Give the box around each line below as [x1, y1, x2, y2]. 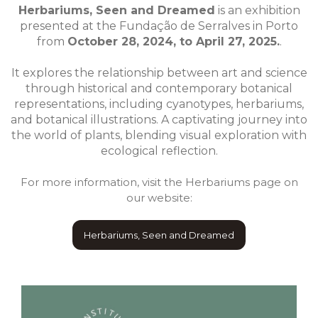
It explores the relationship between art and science [11, 65, 307, 79]
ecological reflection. [100, 143, 218, 158]
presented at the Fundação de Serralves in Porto [20, 18, 298, 33]
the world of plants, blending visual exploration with [11, 128, 307, 142]
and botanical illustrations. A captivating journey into [11, 112, 307, 126]
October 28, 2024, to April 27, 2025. [67, 34, 280, 48]
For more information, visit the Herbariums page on [20, 175, 298, 189]
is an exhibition [214, 3, 300, 17]
